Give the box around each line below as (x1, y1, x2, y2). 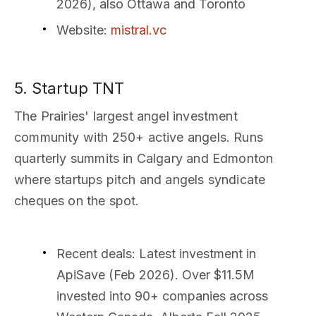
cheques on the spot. (14, 193, 140, 208)
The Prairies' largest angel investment (14, 108, 238, 123)
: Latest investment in (132, 245, 256, 261)
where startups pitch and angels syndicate (14, 171, 266, 187)
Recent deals (56, 245, 132, 261)
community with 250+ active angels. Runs (14, 129, 264, 145)
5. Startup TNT (14, 78, 124, 97)
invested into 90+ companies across (56, 288, 268, 303)
